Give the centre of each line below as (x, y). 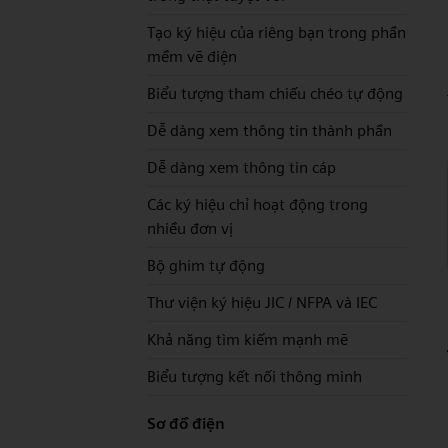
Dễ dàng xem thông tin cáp (241, 167)
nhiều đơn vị (190, 228)
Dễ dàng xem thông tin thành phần (269, 130)
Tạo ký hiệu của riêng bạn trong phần (276, 32)
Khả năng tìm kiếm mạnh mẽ (247, 339)
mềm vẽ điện (192, 56)
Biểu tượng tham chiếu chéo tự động (275, 93)
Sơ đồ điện (186, 423)
